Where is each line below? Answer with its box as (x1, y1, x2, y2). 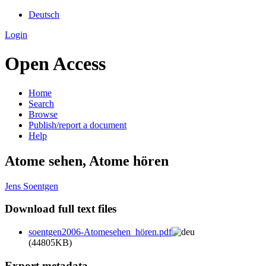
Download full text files (5, 202, 116, 216)
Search (28, 98, 54, 109)
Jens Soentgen (5, 180, 58, 191)
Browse (28, 109, 58, 119)
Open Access (5, 53, 106, 75)
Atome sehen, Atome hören (5, 153, 169, 169)
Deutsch (28, 9, 59, 20)
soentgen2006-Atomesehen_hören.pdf (28, 227, 172, 237)
